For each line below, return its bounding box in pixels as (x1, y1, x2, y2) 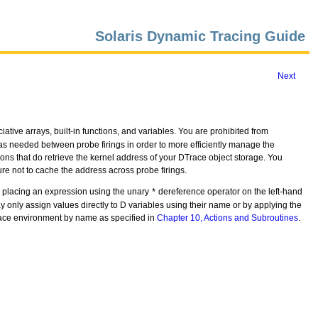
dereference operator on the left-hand (155, 187, 302, 197)
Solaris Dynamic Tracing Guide (95, 28, 305, 44)
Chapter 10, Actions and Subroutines (156, 213, 298, 223)
